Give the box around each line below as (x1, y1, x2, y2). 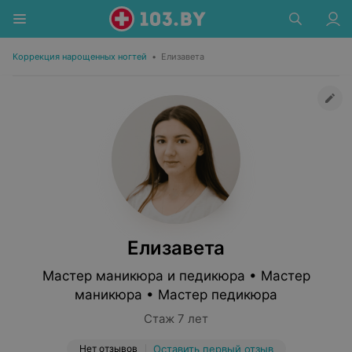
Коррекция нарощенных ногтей (13, 51, 147, 62)
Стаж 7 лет (144, 311, 208, 326)
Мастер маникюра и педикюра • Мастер (42, 268, 310, 284)
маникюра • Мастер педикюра (75, 287, 277, 302)
